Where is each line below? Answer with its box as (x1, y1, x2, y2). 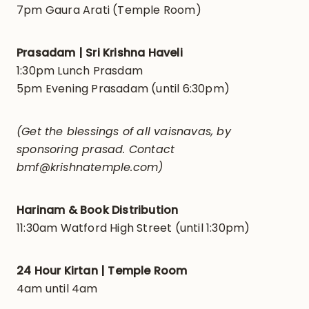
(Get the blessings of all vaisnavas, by (16, 123, 231, 140)
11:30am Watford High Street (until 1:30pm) (16, 220, 250, 237)
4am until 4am (16, 281, 98, 297)
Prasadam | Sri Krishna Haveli (16, 45, 183, 61)
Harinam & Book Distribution (16, 202, 179, 219)
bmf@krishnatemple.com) (16, 159, 163, 176)
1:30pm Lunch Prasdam (16, 63, 143, 79)
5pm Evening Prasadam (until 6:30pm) (16, 81, 230, 97)
